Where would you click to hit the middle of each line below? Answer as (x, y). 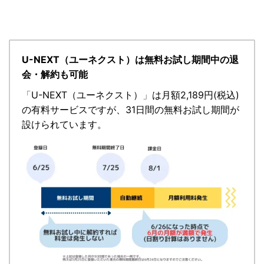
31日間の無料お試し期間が (182, 109)
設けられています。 (64, 124)
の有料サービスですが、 (74, 109)
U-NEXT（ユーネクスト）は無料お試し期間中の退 (130, 59)
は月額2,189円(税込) (196, 95)
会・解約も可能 (55, 74)
